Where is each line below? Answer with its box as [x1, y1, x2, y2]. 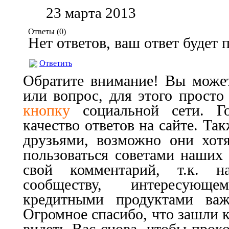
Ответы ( [28, 27, 59, 36]
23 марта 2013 [46, 5, 136, 21]
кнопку [23, 102, 70, 119]
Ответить [39, 59, 72, 67]
